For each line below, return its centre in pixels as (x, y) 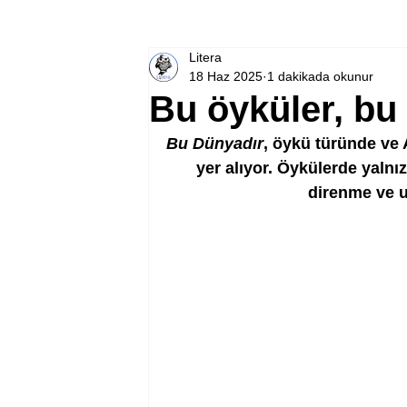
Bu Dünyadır (214, 144)
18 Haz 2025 (226, 76)
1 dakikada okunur (320, 76)
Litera (205, 57)
